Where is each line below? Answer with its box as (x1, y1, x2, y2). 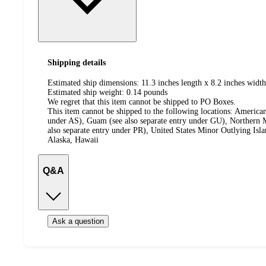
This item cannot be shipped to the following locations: (47, 107, 233, 116)
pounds (144, 88, 167, 97)
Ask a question (52, 217, 104, 226)
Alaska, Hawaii (47, 135, 99, 145)
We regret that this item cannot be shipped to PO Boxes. (47, 97, 236, 107)
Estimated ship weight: (47, 88, 126, 97)
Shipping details (47, 58, 106, 67)
